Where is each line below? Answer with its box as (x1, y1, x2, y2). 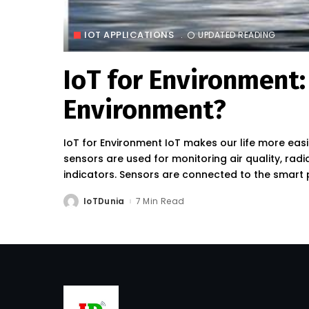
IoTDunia (83, 195, 125, 208)
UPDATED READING (198, 28, 276, 41)
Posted (63, 198, 97, 210)
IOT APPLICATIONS (84, 28, 174, 42)
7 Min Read (135, 195, 185, 208)
